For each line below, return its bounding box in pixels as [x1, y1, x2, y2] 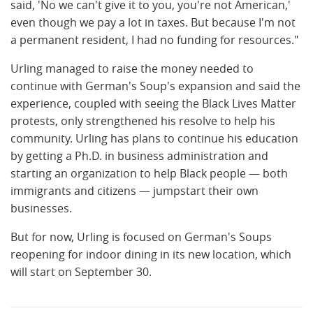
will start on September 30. [10, 264, 152, 280]
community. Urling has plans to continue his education [10, 131, 298, 147]
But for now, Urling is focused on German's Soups [10, 229, 272, 245]
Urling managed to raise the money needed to [10, 61, 254, 77]
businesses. [10, 201, 72, 217]
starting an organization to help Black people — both [10, 166, 288, 182]
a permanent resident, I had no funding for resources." [10, 32, 298, 48]
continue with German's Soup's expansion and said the [10, 78, 300, 94]
